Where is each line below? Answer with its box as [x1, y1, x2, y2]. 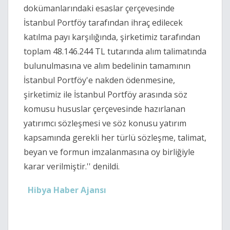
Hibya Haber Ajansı [28, 184, 106, 196]
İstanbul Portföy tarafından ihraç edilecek [24, 17, 183, 29]
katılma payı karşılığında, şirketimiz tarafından [24, 31, 200, 43]
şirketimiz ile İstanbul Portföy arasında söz [24, 89, 187, 101]
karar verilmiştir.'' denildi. [24, 161, 120, 172]
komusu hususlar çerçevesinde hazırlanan [24, 103, 185, 115]
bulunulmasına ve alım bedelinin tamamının [24, 60, 190, 72]
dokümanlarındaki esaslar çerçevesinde [24, 3, 175, 14]
